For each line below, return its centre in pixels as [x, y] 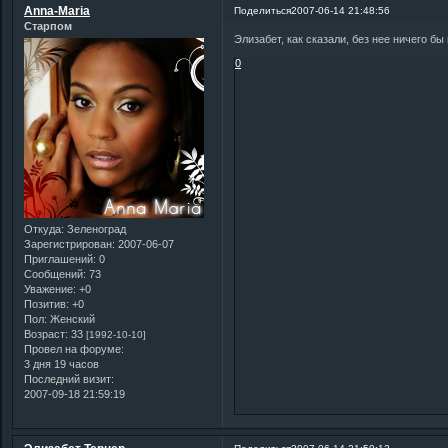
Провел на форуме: [74, 348]
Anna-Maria [57, 10]
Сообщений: [55, 273]
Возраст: [46, 333]
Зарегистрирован [68, 243]
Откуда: [44, 228]
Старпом [48, 25]
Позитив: [46, 303]
